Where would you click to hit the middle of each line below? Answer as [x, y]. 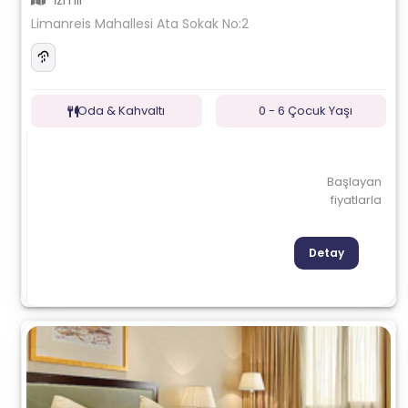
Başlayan [354, 182]
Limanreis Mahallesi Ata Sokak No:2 [140, 24]
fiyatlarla [356, 200]
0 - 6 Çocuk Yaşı [305, 111]
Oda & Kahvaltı [122, 111]
